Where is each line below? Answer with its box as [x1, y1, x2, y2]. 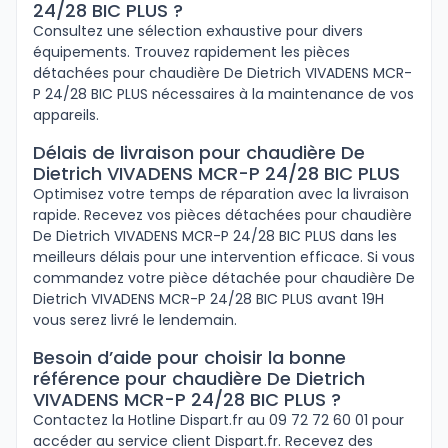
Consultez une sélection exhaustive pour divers [33, 21, 363, 41]
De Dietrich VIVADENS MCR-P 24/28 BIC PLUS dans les [33, 226, 397, 246]
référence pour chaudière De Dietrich [33, 366, 365, 391]
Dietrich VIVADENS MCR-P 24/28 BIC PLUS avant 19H [33, 289, 384, 309]
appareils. [33, 105, 99, 125]
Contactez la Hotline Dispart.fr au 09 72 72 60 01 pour [33, 410, 404, 430]
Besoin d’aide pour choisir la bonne [33, 345, 346, 370]
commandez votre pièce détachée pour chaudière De [33, 268, 415, 288]
